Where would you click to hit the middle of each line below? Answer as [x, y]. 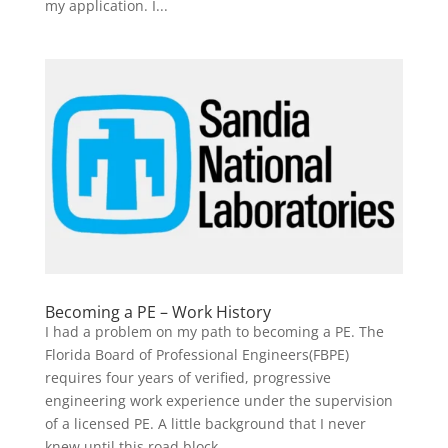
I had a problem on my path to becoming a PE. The [214, 331]
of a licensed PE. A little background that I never [205, 423]
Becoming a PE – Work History [157, 311]
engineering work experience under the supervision [218, 400]
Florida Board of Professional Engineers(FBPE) [196, 354]
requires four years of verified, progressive [187, 377]
